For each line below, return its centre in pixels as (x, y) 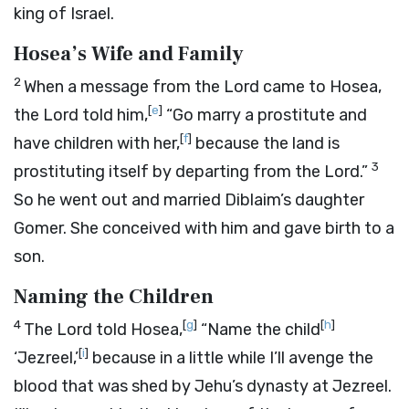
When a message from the (124, 87)
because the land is (266, 143)
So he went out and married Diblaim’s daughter (189, 200)
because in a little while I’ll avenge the (231, 358)
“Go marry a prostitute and (265, 115)
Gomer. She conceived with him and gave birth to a (204, 228)
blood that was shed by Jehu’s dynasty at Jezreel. (203, 386)
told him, (113, 115)
